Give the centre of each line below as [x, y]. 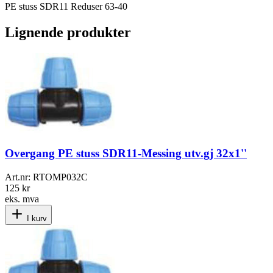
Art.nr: [19, 177]
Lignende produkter [68, 32]
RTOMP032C [60, 177]
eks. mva [22, 199]
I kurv [36, 219]
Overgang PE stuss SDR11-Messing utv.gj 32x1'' [126, 154]
